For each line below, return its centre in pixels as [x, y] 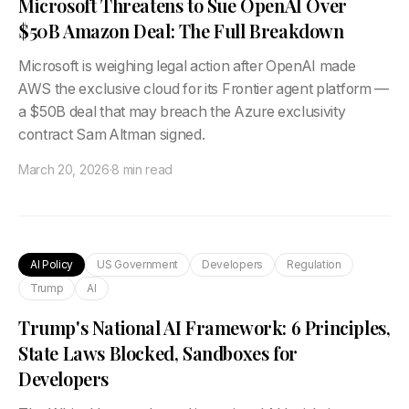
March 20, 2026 [64, 169]
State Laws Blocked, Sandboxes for [158, 353]
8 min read [142, 169]
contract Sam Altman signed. [112, 135]
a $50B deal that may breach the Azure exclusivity [182, 112]
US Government [138, 264]
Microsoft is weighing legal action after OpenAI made [187, 66]
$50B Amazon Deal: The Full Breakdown [181, 31]
